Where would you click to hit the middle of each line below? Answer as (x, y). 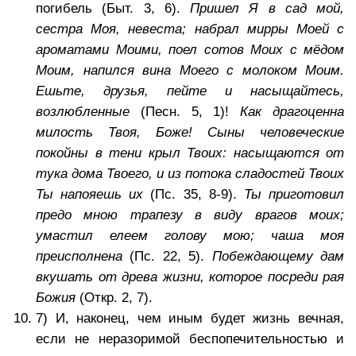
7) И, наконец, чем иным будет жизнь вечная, (190, 319)
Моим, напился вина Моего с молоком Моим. (190, 71)
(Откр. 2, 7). (114, 298)
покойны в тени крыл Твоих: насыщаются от (190, 153)
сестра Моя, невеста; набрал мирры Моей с (190, 29)
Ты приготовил (294, 195)
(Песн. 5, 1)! (185, 112)
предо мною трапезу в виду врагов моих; (190, 215)
